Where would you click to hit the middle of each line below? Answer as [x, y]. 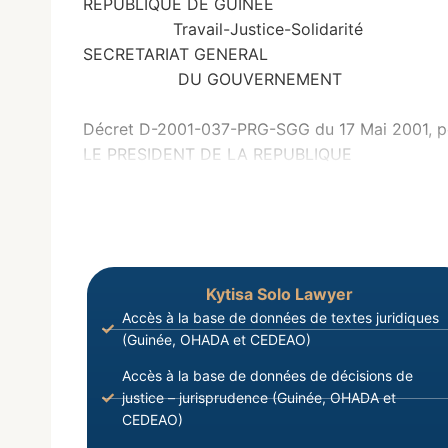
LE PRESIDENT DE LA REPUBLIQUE [217, 154]
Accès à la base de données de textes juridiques [280, 318]
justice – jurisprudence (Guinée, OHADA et [259, 398]
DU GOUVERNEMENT [212, 79]
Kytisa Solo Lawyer [279, 294]
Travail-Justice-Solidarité [223, 29]
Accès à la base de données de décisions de [267, 376]
